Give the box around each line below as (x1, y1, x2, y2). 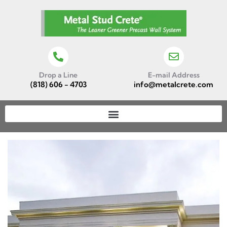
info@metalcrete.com (134, 80, 214, 89)
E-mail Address (147, 70, 200, 80)
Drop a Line (39, 70, 78, 80)
